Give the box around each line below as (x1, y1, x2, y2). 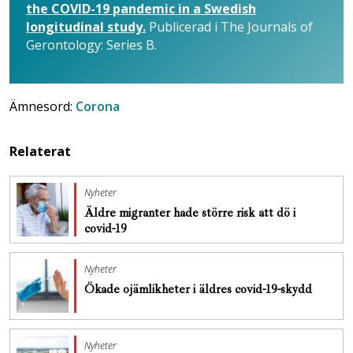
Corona (76, 97, 120, 115)
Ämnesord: (9, 97, 76, 115)
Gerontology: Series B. (26, 35, 157, 54)
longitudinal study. (26, 17, 146, 35)
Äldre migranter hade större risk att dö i (84, 204, 295, 221)
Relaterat (9, 142, 71, 160)
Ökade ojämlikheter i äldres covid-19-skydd (84, 281, 312, 297)
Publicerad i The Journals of (146, 17, 313, 35)
